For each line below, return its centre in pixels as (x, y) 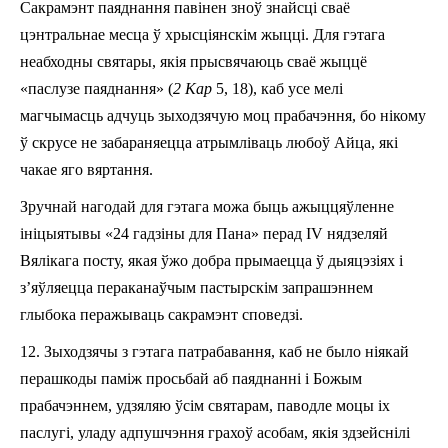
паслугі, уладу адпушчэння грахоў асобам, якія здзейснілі (215, 432)
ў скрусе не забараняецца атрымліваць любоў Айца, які (209, 142)
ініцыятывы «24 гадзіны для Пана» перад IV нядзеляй (204, 233)
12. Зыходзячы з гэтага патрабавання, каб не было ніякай (214, 351)
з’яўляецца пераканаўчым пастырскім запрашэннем (196, 287)
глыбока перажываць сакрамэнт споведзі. (161, 314)
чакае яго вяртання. (86, 169)
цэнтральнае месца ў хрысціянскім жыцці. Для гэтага (202, 34)
